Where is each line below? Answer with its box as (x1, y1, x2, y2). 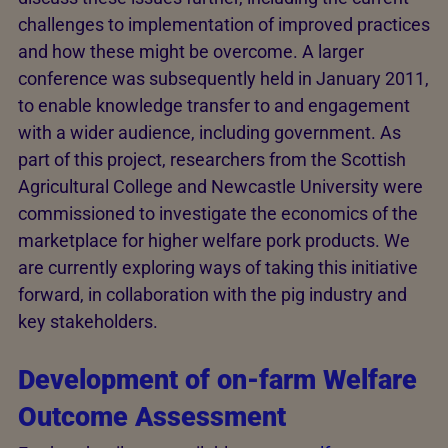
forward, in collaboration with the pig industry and (18, 284, 407, 305)
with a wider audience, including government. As (18, 122, 401, 143)
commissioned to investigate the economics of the (18, 203, 418, 224)
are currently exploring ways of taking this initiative (18, 257, 418, 278)
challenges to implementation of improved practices (18, 14, 430, 35)
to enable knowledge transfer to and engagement (18, 95, 410, 116)
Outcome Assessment (18, 401, 286, 433)
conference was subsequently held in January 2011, (18, 68, 429, 89)
